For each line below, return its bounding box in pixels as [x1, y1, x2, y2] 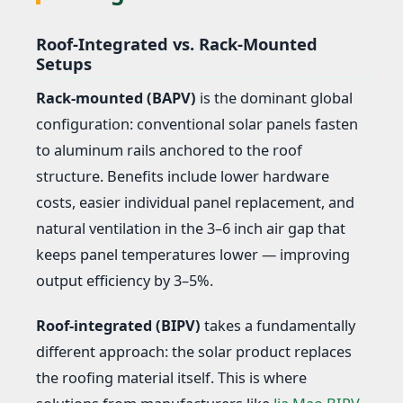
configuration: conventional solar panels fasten [36, 114, 358, 135]
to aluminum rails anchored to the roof [36, 140, 302, 161]
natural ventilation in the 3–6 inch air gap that [36, 219, 345, 239]
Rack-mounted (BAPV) [36, 88, 196, 109]
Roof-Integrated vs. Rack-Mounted [36, 31, 318, 55]
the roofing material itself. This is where [36, 367, 307, 388]
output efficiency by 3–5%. [36, 271, 213, 291]
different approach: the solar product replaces [36, 341, 352, 362]
